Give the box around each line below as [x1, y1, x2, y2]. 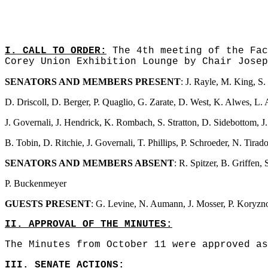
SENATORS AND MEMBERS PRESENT [5, 77, 181, 87]
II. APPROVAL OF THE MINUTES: [5, 219, 172, 230]
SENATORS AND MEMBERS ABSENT [5, 158, 174, 168]
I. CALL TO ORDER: [5, 45, 106, 56]
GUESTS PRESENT [5, 199, 91, 209]
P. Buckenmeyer [5, 178, 66, 188]
